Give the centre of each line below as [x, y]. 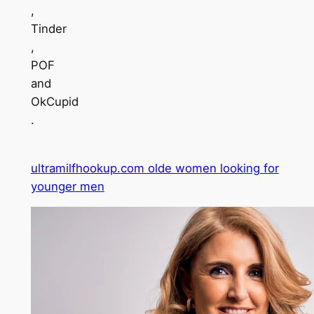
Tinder [48, 28]
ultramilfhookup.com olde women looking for [155, 168]
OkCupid [54, 101]
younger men [67, 186]
